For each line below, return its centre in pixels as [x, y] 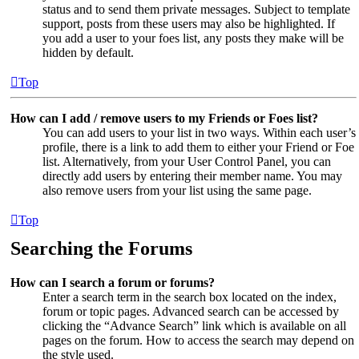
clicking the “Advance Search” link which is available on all [194, 326]
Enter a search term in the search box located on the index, [190, 297]
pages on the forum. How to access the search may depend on [198, 341]
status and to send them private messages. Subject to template [196, 10]
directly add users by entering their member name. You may [192, 176]
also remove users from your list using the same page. [177, 191]
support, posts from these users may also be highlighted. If [189, 24]
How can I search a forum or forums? [113, 283]
